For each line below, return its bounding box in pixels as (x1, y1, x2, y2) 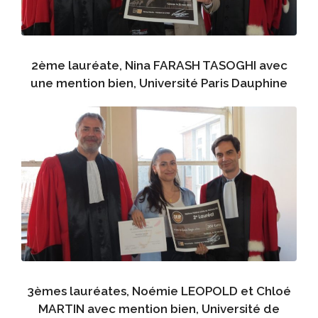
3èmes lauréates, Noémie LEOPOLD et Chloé (27, 284, 291, 299)
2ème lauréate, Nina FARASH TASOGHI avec (31, 57, 287, 72)
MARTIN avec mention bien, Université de (38, 302, 280, 317)
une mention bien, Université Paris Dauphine (31, 75, 287, 90)
